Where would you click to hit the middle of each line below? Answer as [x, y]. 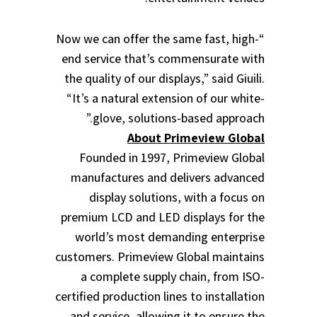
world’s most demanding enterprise [170, 237]
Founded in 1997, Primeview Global [172, 158]
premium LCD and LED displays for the [163, 217]
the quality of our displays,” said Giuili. [165, 79]
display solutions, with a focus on [177, 197]
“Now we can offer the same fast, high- [157, 39]
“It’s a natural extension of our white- [166, 98]
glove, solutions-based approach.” [179, 118]
